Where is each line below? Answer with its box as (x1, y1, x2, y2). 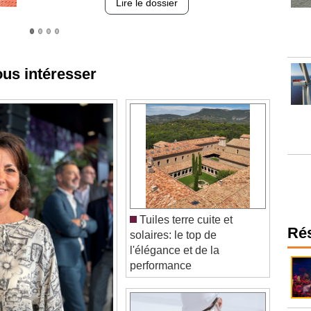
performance (130, 244, 192, 256)
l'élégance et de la (130, 229, 219, 241)
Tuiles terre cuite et (137, 199, 233, 210)
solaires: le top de (130, 214, 217, 226)
